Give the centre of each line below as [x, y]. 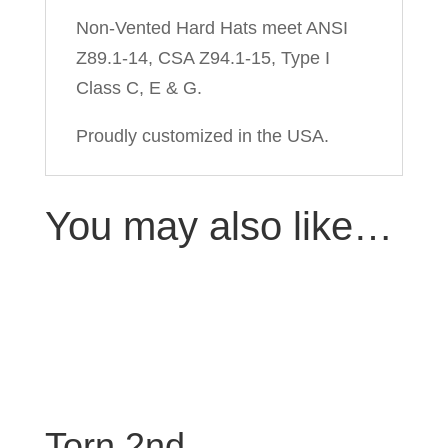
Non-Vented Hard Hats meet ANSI [211, 28]
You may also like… [218, 226]
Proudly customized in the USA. [202, 136]
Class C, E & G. [138, 88]
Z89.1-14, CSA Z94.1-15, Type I [202, 58]
